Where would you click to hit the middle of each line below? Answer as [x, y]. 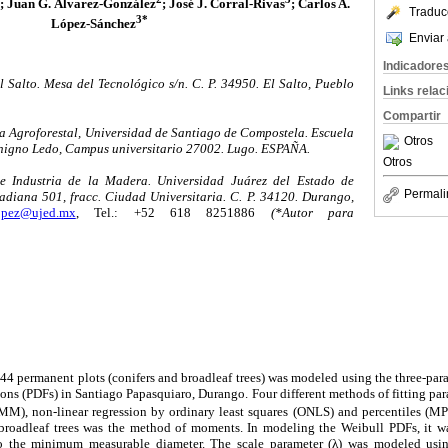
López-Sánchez [93, 23]
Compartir [412, 116]
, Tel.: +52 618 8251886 [173, 213]
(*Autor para [312, 213]
